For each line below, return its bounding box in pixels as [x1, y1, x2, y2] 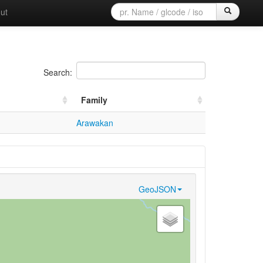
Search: [43, 66, 72, 78]
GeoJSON [138, 183, 176, 195]
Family [80, 93, 107, 106]
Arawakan [76, 116, 113, 129]
